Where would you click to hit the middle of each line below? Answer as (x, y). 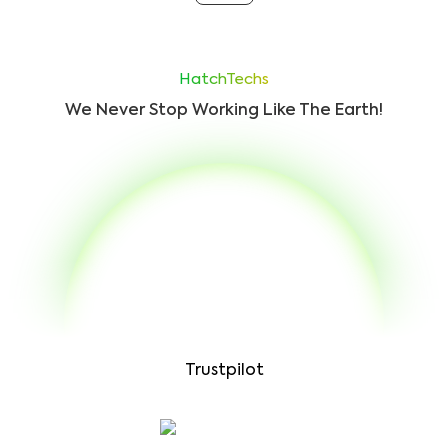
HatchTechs (224, 79)
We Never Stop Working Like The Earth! (224, 111)
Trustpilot (224, 371)
